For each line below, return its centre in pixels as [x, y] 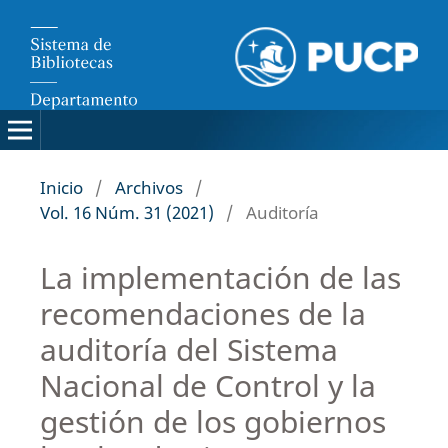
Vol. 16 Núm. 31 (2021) [126, 212]
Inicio [61, 187]
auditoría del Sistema [188, 349]
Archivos [148, 187]
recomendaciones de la [202, 313]
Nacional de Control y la [207, 385]
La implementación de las [220, 277]
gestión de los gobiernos [212, 421]
